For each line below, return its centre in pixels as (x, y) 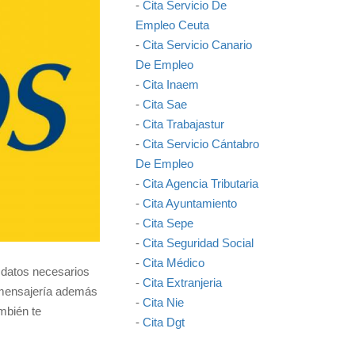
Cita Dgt (164, 322)
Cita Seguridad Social (198, 243)
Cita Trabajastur (183, 124)
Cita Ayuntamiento (190, 203)
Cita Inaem (171, 84)
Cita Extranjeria (182, 282)
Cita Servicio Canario (197, 45)
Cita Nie (163, 302)
